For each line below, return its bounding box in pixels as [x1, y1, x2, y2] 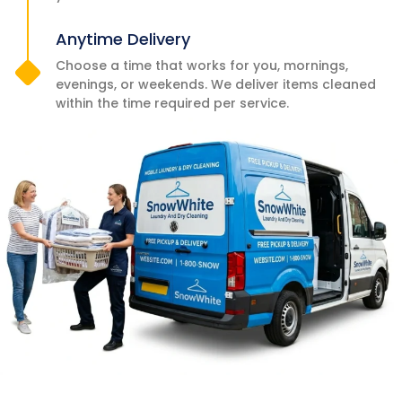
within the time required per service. [56, 94, 289, 113]
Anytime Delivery [56, 28, 190, 51]
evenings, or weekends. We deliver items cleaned [56, 75, 376, 94]
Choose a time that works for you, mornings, [56, 57, 348, 75]
